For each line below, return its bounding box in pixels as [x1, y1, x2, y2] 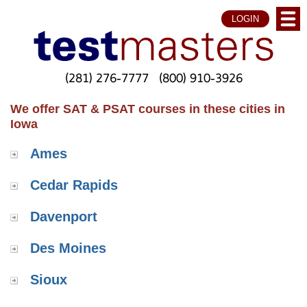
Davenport [30, 209, 97, 225]
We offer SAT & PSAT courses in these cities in [10, 101, 285, 116]
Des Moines [30, 241, 106, 256]
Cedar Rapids [30, 177, 118, 193]
